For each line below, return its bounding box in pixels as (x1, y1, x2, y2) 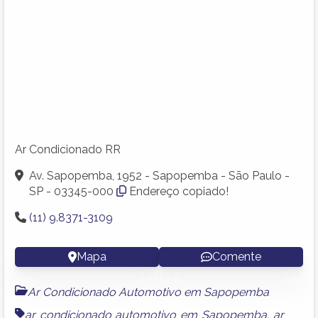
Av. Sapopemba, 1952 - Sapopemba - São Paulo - (29, 168, 290, 182)
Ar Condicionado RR (15, 142, 121, 156)
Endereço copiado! (129, 184, 229, 198)
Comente (212, 249, 261, 263)
